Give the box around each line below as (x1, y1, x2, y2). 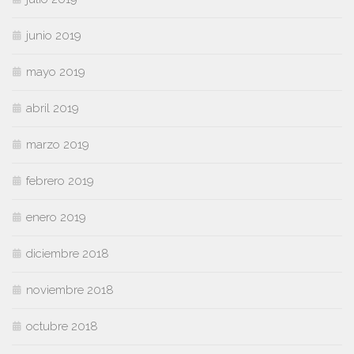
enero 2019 (26, 210, 86, 225)
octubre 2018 (26, 319, 98, 334)
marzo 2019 (26, 137, 89, 153)
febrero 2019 (26, 174, 94, 189)
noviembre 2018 (26, 283, 114, 298)
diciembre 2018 (26, 247, 109, 262)
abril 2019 (26, 101, 79, 116)
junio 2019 (26, 28, 81, 43)
